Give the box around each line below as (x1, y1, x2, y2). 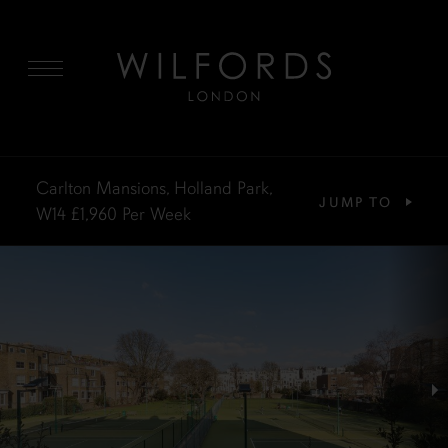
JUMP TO (319, 193, 393, 211)
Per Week (121, 203, 191, 225)
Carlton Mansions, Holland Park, (35, 177, 272, 199)
